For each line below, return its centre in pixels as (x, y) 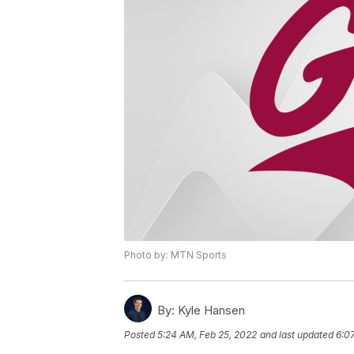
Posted (141, 335)
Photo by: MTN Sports (175, 255)
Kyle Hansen (210, 311)
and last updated (297, 335)
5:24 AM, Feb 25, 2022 (207, 335)
